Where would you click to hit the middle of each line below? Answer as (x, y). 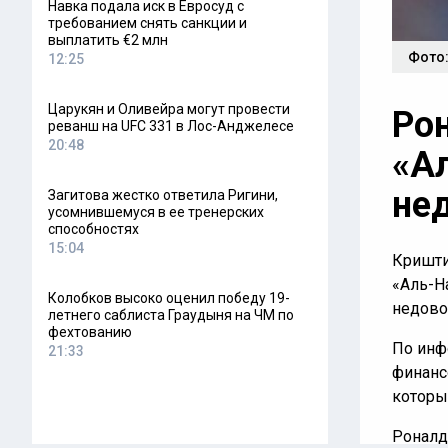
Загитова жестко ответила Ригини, (163, 195)
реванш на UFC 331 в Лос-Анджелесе (171, 126)
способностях (93, 229)
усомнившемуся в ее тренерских (156, 212)
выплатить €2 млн (108, 40)
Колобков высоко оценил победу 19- (169, 298)
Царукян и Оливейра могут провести (169, 109)
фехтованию (90, 332)
